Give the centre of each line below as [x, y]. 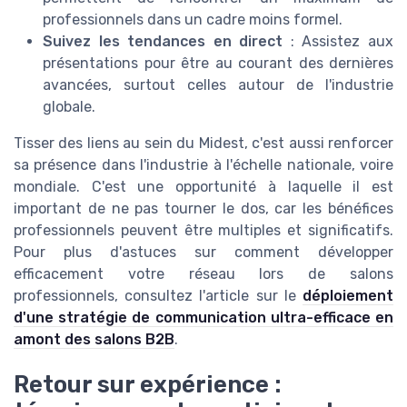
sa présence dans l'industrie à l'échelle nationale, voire [203, 165]
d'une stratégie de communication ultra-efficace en [203, 318]
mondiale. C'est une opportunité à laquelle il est [203, 187]
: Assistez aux [338, 42]
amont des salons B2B [94, 340]
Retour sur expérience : [148, 385]
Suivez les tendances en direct [163, 42]
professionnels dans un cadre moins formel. [193, 20]
